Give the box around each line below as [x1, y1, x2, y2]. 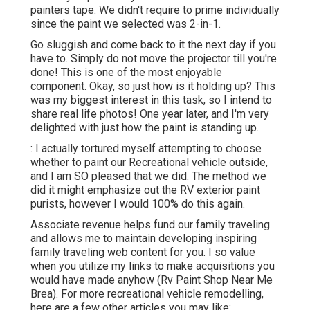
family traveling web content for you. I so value [30, 246, 255, 259]
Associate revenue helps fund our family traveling [30, 218, 270, 232]
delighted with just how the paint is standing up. [30, 121, 259, 135]
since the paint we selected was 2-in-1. [30, 17, 221, 31]
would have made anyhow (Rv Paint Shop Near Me [30, 273, 273, 287]
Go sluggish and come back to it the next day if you [30, 38, 276, 52]
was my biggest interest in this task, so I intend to [30, 93, 272, 107]
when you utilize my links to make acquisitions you [30, 259, 275, 273]
